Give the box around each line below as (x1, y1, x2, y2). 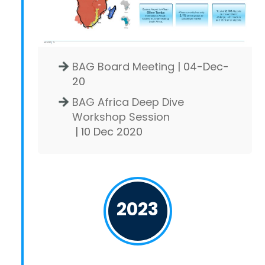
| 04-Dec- (174, 59, 229, 75)
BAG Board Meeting (72, 59, 174, 75)
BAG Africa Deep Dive (72, 95, 184, 110)
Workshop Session (72, 109, 170, 125)
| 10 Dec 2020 (72, 124, 143, 140)
